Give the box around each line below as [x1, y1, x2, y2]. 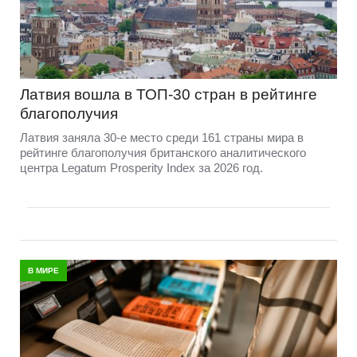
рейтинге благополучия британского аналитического [20, 145, 306, 159]
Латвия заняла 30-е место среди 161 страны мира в [20, 130, 304, 144]
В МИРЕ [28, 265, 59, 275]
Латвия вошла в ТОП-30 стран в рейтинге [20, 85, 317, 103]
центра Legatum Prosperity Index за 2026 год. [20, 160, 263, 175]
